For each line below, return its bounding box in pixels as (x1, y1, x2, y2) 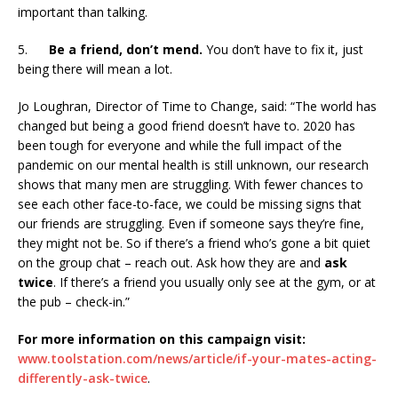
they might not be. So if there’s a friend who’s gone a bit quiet (18, 234, 370, 251)
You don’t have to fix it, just (203, 40, 363, 58)
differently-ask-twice (18, 369, 147, 386)
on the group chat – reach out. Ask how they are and (18, 253, 324, 271)
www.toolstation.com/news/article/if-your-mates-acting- (18, 349, 377, 367)
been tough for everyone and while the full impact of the (18, 136, 342, 154)
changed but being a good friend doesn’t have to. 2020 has (18, 116, 355, 134)
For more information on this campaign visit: (18, 330, 306, 347)
